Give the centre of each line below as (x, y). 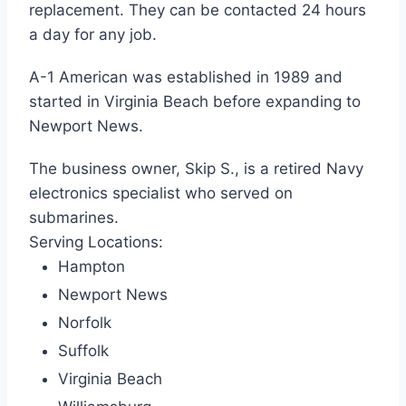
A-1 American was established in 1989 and (186, 77)
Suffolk (83, 351)
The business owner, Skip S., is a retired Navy (196, 169)
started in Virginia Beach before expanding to (195, 102)
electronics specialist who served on (161, 193)
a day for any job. (93, 35)
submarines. (74, 218)
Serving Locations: (96, 242)
